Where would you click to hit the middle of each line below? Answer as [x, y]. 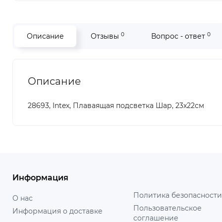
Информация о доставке [57, 211]
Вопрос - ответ [179, 36]
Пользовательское [167, 208]
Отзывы [106, 36]
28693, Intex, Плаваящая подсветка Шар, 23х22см [116, 106]
